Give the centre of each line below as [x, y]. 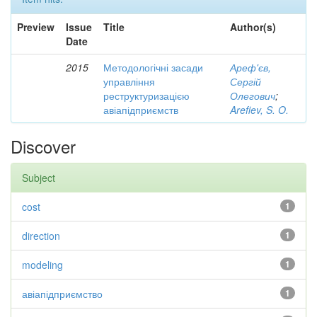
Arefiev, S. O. [259, 110]
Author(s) [253, 27]
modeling [42, 265]
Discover [43, 146]
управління [129, 81]
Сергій [246, 81]
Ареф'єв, [250, 67]
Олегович [253, 96]
